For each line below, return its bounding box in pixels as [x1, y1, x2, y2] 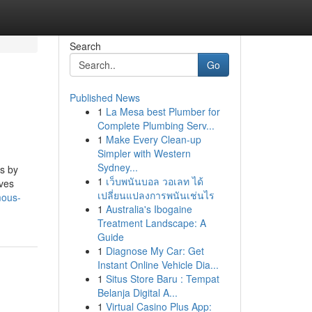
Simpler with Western [97, 146, 191, 160]
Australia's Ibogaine [105, 202, 192, 216]
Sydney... [97, 160, 138, 174]
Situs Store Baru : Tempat [105, 272, 219, 286]
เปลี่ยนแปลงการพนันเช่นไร [97, 188, 214, 202]
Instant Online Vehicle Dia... [97, 258, 219, 272]
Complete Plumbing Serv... [97, 118, 214, 132]
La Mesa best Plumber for [105, 104, 220, 118]
